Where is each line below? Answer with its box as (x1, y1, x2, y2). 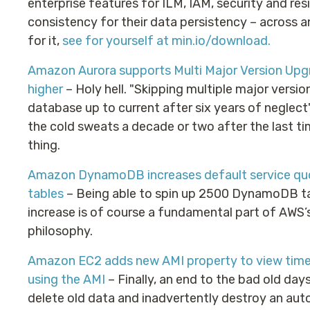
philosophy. (28, 224, 93, 239)
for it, (28, 33, 62, 48)
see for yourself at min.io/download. (62, 33, 271, 48)
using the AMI (28, 272, 105, 287)
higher (28, 82, 63, 97)
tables (28, 186, 64, 201)
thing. (28, 138, 60, 153)
